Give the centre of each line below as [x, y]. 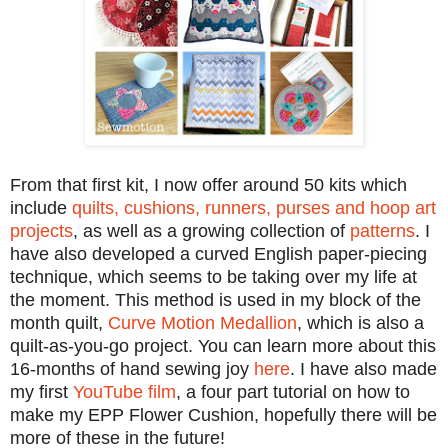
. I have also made [363, 368]
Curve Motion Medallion [202, 322]
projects [41, 230]
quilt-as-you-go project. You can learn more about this [223, 345]
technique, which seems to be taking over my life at [213, 276]
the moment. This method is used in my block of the [215, 299]
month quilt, [59, 322]
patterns [382, 230]
